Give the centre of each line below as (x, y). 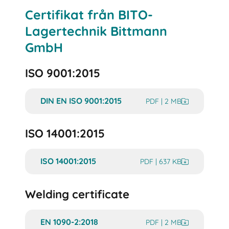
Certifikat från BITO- (89, 14)
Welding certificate (77, 194)
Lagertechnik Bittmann (96, 31)
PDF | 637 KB (161, 162)
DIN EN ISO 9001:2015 (81, 100)
